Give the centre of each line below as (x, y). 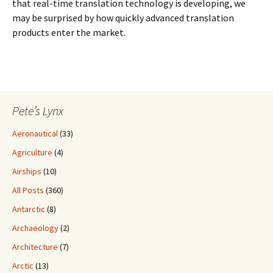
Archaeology (35, 228)
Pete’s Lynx (38, 111)
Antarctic (29, 209)
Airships (27, 172)
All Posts (28, 190)
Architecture (35, 247)
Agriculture (32, 153)
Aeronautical (35, 134)
